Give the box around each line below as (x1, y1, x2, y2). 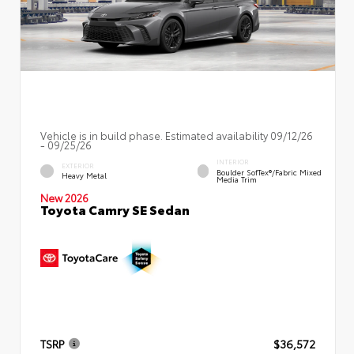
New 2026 (40, 190, 88, 205)
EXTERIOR (62, 160, 94, 170)
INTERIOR (217, 157, 250, 167)
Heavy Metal (62, 169, 107, 180)
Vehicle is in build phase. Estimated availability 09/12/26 (40, 127, 313, 142)
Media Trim (217, 173, 258, 184)
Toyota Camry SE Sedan (40, 199, 190, 218)
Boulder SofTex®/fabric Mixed (217, 166, 322, 177)
